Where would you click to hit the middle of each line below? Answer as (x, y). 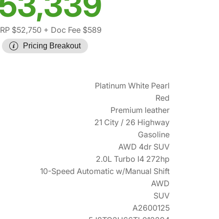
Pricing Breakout (52, 46)
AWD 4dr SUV (144, 147)
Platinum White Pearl (132, 86)
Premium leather (140, 110)
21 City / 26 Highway (132, 122)
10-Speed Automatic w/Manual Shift (105, 171)
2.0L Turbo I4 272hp (133, 159)
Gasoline (154, 135)
